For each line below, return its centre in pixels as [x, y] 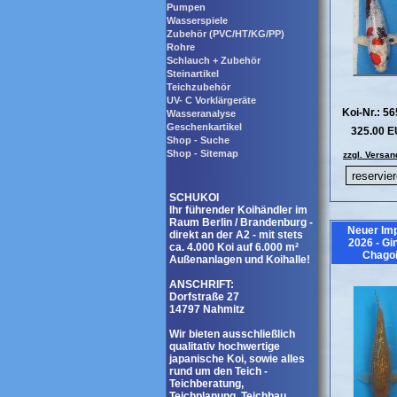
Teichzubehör [198, 87]
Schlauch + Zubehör [214, 60]
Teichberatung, [206, 384]
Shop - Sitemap [202, 153]
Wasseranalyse [201, 113]
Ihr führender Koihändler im [238, 210]
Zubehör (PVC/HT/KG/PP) [226, 34]
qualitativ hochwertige [225, 346]
